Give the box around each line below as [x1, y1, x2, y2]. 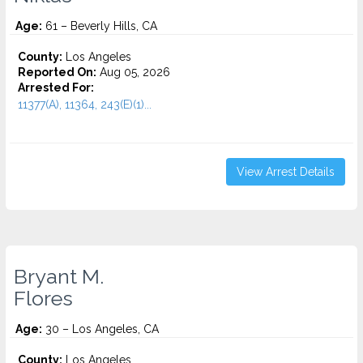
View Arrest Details [237, 165, 335, 178]
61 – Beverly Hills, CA [42, 19, 157, 32]
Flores [14, 286, 73, 310]
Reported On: [18, 66, 96, 79]
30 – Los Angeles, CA [42, 322, 159, 335]
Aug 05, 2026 [96, 66, 170, 79]
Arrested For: [18, 81, 94, 94]
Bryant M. [14, 264, 104, 288]
